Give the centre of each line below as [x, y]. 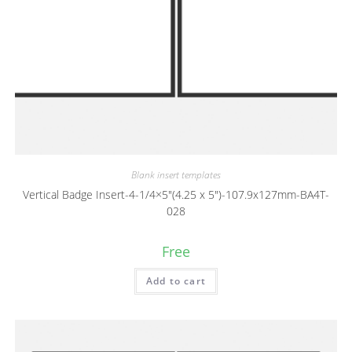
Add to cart [176, 280]
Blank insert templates [176, 174]
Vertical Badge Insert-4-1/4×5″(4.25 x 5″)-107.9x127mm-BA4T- [176, 194]
